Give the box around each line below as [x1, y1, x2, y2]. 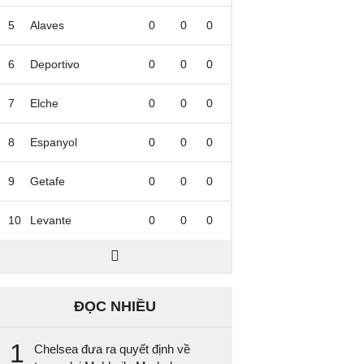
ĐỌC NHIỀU [73, 298, 156, 314]
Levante [30, 214, 72, 227]
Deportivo [30, 58, 80, 71]
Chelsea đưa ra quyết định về [34, 342, 191, 356]
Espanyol [30, 136, 78, 149]
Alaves [30, 19, 65, 32]
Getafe [30, 175, 66, 188]
